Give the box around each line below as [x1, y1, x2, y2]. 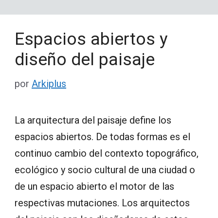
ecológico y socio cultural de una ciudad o [15, 163, 195, 176]
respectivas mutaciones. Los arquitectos [15, 197, 190, 209]
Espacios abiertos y [15, 29, 168, 49]
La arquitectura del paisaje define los [15, 114, 171, 126]
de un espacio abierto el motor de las [15, 180, 174, 192]
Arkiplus [32, 77, 66, 90]
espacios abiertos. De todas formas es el [15, 130, 190, 143]
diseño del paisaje [15, 49, 155, 70]
